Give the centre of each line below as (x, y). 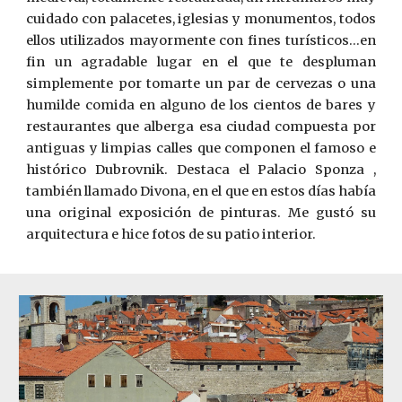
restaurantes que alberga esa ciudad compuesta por (201, 127)
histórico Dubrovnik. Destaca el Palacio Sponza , (201, 170)
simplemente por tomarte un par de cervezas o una (201, 83)
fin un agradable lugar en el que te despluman (201, 62)
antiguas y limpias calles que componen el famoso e (201, 148)
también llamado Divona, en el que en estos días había (201, 191)
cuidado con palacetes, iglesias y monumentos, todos (201, 19)
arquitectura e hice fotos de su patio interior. (171, 234)
